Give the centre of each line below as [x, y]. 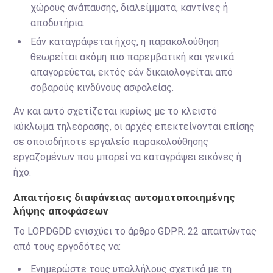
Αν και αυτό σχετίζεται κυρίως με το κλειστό [115, 111]
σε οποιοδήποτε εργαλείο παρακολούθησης [111, 142]
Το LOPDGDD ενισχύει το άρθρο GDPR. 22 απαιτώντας [135, 231]
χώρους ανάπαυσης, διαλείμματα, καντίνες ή [129, 8]
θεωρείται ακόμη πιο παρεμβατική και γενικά [133, 57]
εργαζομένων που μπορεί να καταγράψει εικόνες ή [128, 157]
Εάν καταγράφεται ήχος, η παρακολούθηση [125, 42]
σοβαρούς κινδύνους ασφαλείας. [102, 87]
